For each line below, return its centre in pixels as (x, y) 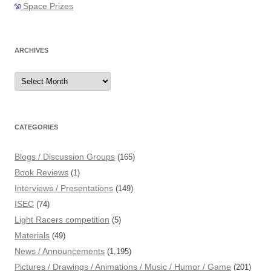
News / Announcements (60, 251)
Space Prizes (47, 6)
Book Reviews (41, 173)
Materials (32, 236)
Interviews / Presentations (64, 188)
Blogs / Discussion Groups (65, 157)
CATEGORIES (36, 127)
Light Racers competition (62, 220)
